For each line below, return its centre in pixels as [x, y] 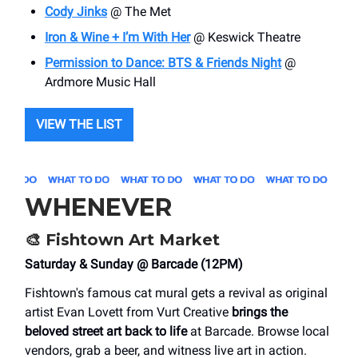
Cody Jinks [76, 11]
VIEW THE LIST [79, 124]
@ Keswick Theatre [245, 37]
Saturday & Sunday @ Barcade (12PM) [134, 264]
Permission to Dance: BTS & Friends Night [163, 62]
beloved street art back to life [106, 331]
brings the [260, 312]
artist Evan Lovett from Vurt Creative [128, 312]
